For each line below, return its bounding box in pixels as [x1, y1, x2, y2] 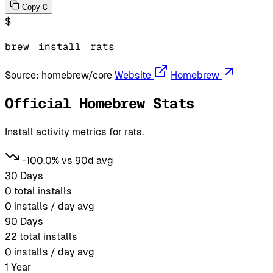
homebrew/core [41, 69, 112, 81]
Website [115, 69, 151, 81]
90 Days [5, 215, 43, 227]
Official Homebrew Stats [5, 93, 194, 113]
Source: [5, 69, 41, 81]
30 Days [5, 169, 43, 182]
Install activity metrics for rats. [5, 126, 144, 138]
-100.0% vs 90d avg [22, 154, 113, 166]
